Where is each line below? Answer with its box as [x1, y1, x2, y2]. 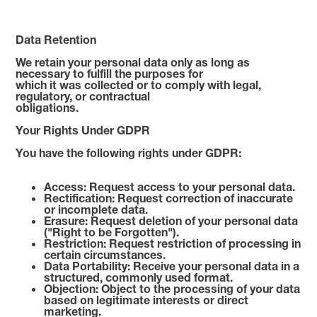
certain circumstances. [44, 248, 166, 261]
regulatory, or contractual [16, 89, 151, 103]
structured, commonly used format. [44, 270, 234, 284]
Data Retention [16, 33, 97, 46]
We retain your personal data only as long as [16, 55, 250, 69]
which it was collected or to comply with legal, [16, 78, 262, 91]
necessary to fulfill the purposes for [16, 67, 204, 80]
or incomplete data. [44, 202, 149, 216]
